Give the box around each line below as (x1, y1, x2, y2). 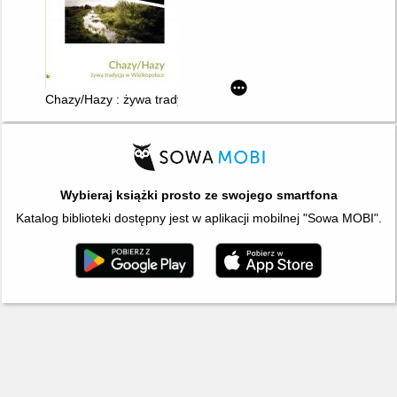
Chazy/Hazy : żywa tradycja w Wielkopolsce (44, 92, 289, 107)
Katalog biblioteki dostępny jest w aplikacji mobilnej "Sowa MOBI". (15, 211, 382, 226)
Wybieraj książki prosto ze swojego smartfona (59, 188, 338, 203)
